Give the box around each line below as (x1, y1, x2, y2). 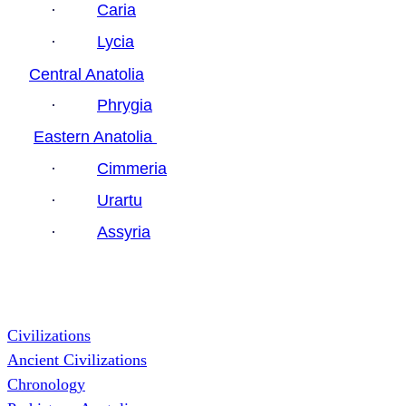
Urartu (97, 191, 142, 210)
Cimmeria (97, 159, 167, 178)
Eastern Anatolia (34, 128, 157, 147)
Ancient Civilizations (7, 351, 147, 370)
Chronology (7, 375, 85, 394)
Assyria (97, 223, 150, 242)
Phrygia (97, 96, 152, 115)
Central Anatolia (29, 64, 144, 83)
